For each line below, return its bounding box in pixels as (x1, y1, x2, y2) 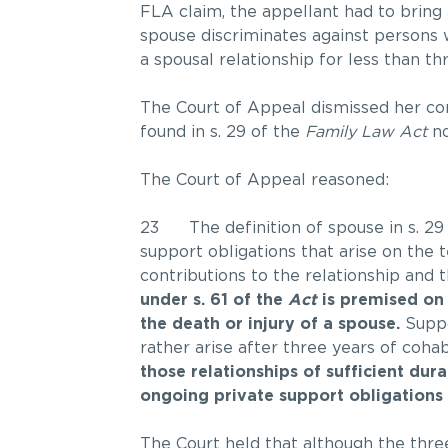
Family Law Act (304, 124, 427, 141)
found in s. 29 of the (139, 124, 305, 141)
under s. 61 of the (139, 292, 288, 309)
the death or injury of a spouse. (139, 316, 400, 333)
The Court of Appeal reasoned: (139, 172, 389, 189)
